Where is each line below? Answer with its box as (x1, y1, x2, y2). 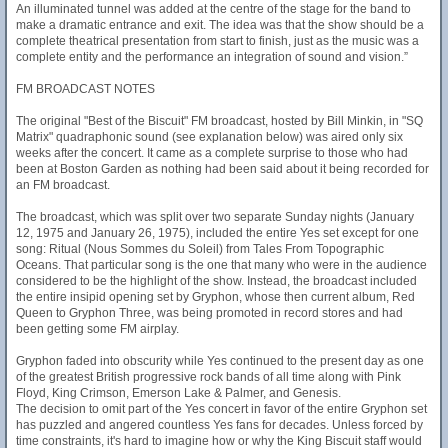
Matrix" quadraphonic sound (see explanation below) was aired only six (16, 130, 403, 144)
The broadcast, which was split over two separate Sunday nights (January (16, 210, 414, 224)
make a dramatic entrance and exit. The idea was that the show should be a (16, 18, 424, 32)
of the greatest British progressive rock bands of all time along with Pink (16, 370, 401, 384)
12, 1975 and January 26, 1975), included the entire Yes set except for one (16, 226, 419, 240)
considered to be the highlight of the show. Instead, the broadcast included (16, 274, 417, 288)
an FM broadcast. (16, 178, 110, 192)
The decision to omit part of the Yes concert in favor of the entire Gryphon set (16, 402, 427, 416)
